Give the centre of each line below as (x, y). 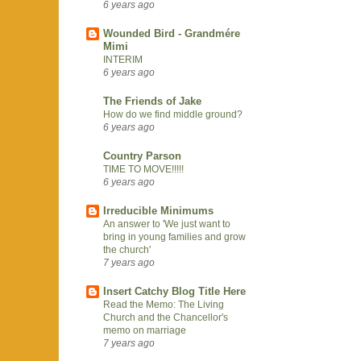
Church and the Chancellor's (166, 317)
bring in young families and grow (174, 237)
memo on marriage (145, 330)
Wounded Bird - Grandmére (172, 33)
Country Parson (142, 156)
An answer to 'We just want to (167, 224)
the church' (127, 249)
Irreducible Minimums (158, 210)
